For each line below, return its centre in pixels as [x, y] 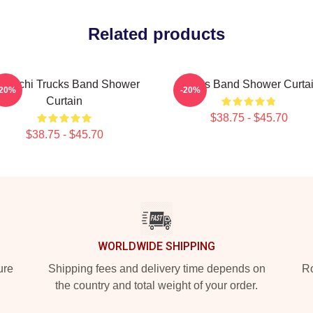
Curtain [64, 101]
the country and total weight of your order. [156, 285]
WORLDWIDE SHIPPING [156, 246]
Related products [156, 34]
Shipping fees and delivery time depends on [156, 269]
